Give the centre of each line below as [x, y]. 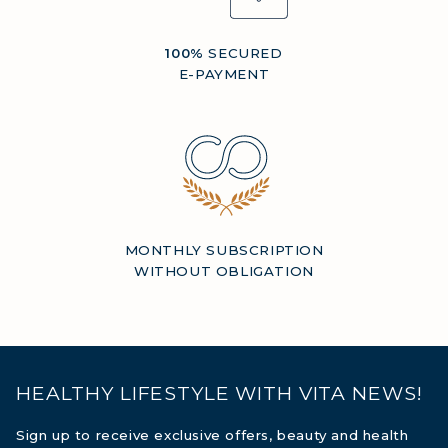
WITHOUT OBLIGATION [224, 270]
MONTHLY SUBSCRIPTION [224, 249]
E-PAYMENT [224, 74]
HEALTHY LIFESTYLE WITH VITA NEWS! [219, 392]
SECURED [243, 53]
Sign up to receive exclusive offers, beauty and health [212, 434]
